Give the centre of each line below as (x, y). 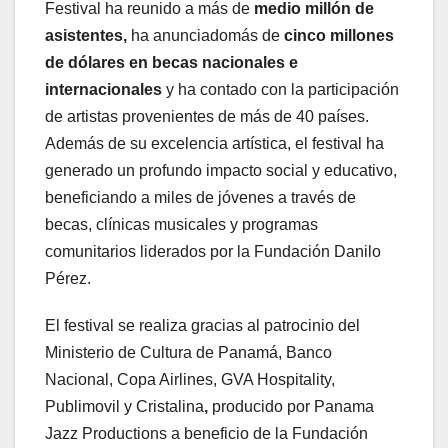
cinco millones (337, 36)
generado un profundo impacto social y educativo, (221, 171)
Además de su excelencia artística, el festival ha (214, 144)
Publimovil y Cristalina (124, 407)
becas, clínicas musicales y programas (181, 225)
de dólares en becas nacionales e (171, 63)
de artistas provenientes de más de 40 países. (207, 117)
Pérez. (68, 279)
